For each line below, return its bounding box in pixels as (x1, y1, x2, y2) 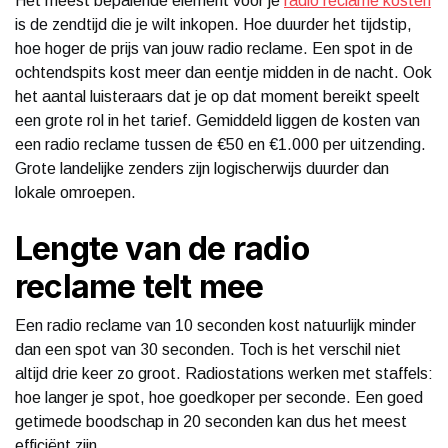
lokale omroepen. (15, 183, 136, 201)
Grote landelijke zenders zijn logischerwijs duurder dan (15, 159, 389, 177)
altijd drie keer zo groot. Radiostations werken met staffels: (15, 364, 433, 382)
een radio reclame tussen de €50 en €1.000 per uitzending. (15, 135, 426, 153)
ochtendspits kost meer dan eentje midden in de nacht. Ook (15, 63, 432, 81)
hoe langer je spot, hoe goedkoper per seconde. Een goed (15, 388, 423, 406)
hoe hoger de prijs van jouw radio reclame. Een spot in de (15, 39, 413, 57)
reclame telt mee (15, 266, 264, 306)
